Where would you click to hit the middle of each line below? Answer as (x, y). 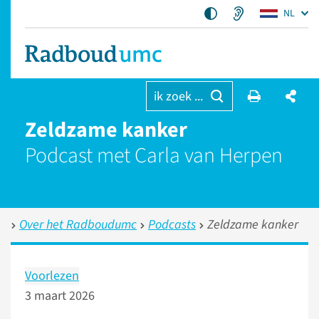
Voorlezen (52, 276)
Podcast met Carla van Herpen (154, 156)
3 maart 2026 (60, 296)
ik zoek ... (178, 96)
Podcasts (172, 225)
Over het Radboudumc (78, 225)
